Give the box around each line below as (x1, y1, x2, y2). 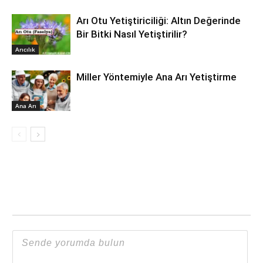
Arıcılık (15, 45, 35, 54)
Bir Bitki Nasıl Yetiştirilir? (76, 28, 187, 41)
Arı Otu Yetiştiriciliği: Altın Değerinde (76, 15, 241, 27)
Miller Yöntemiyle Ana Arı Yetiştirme (76, 71, 237, 83)
